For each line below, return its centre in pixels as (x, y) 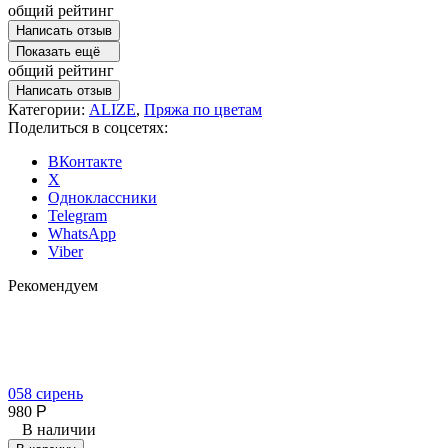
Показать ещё (58, 51)
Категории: (48, 109)
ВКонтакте (85, 161)
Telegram (77, 215)
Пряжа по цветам (203, 109)
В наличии (59, 429)
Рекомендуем (53, 285)
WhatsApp (82, 233)
